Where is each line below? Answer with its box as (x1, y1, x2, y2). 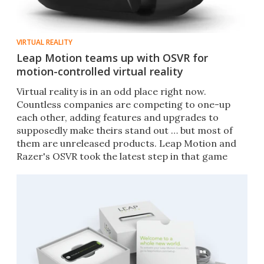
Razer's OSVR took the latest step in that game (16, 150, 227, 163)
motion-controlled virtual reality (16, 64, 183, 79)
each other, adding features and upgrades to (16, 111, 219, 124)
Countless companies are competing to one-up (16, 98, 230, 111)
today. (16, 163, 44, 176)
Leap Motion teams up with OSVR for (16, 51, 208, 65)
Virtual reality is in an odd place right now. (16, 85, 206, 98)
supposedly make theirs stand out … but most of (16, 124, 233, 137)
